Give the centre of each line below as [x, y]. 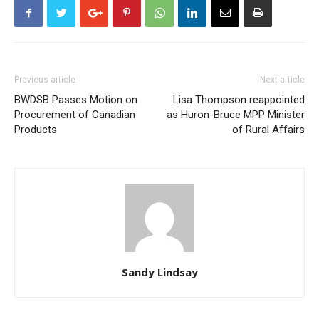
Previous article [45, 80]
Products [36, 130]
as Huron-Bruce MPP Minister [236, 115]
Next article [282, 80]
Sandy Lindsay [159, 272]
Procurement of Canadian [75, 115]
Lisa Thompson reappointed [239, 100]
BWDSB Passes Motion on [76, 100]
